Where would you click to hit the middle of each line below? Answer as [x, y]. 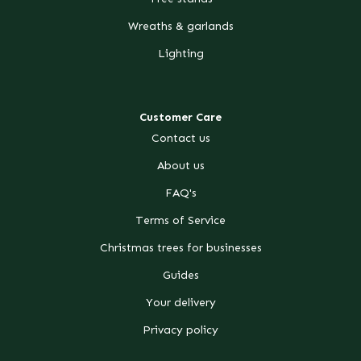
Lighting [180, 52]
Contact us [180, 138]
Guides [180, 275]
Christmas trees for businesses [180, 247]
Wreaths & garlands [180, 25]
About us [180, 165]
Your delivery [180, 302]
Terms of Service [180, 220]
